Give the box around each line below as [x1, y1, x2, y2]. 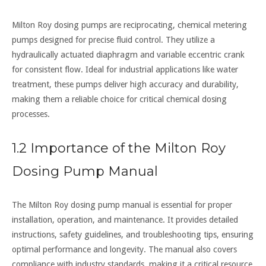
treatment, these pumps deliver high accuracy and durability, [12, 80, 239, 90]
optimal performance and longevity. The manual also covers [12, 245, 237, 255]
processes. [12, 109, 50, 119]
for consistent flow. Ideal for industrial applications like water [12, 65, 238, 75]
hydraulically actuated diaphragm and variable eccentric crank [12, 50, 245, 60]
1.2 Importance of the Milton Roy [12, 140, 226, 157]
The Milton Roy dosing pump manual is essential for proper [12, 200, 232, 210]
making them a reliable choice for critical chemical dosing [12, 94, 227, 104]
